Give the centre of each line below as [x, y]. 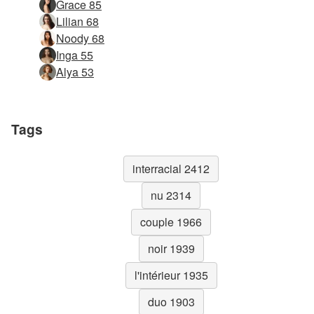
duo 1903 [171, 301]
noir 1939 [171, 248]
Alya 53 [75, 71]
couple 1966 [171, 221]
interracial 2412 [171, 168]
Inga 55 [75, 55]
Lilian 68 [77, 21]
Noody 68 [80, 38]
